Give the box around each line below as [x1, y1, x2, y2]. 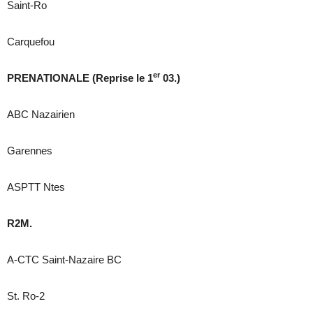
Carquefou [7, 36, 54, 48]
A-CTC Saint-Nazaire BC [7, 254, 122, 266]
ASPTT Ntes [7, 181, 65, 194]
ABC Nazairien [7, 108, 75, 121]
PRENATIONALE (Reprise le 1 [7, 72, 153, 85]
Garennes [7, 145, 52, 157]
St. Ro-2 [7, 290, 45, 303]
